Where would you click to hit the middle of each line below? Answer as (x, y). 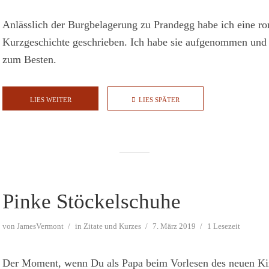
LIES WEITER (50, 100)
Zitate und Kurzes (112, 226)
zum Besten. (29, 60)
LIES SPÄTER (159, 100)
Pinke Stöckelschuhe (92, 202)
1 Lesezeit (224, 226)
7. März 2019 (174, 226)
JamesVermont (40, 226)
